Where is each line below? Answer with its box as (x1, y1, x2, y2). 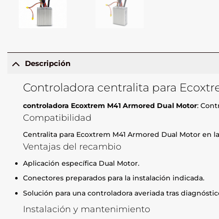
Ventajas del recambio (23, 141, 122, 152)
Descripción (24, 58, 70, 68)
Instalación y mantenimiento (23, 204, 151, 215)
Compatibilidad (23, 112, 92, 123)
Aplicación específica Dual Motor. (23, 158, 140, 168)
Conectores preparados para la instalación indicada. (23, 174, 205, 183)
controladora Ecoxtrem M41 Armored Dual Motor (23, 101, 197, 110)
